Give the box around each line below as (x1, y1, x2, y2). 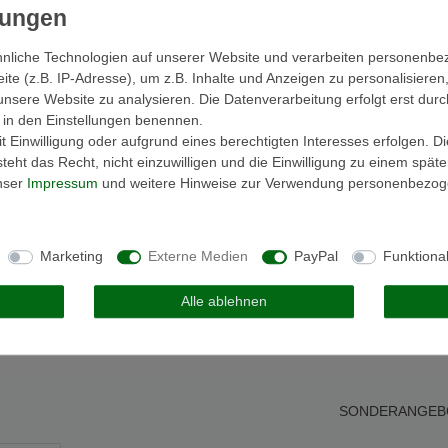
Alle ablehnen (180, 292, 267, 309)
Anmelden (4, 255, 68, 272)
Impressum (27, 174, 98, 191)
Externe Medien (148, 248, 248, 265)
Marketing (39, 248, 103, 265)
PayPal (293, 248, 338, 265)
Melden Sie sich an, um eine (7, 182, 187, 199)
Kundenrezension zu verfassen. (7, 203, 208, 220)
